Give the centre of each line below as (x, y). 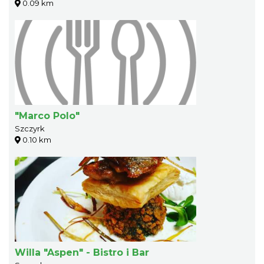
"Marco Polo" (47, 116)
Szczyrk (30, 129)
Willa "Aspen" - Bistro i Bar (82, 253)
